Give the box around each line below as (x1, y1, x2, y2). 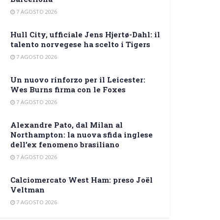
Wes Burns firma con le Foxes (10, 84, 126, 95)
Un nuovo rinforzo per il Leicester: (10, 75, 145, 85)
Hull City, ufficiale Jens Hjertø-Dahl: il (10, 29, 160, 40)
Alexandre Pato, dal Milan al (10, 120, 123, 130)
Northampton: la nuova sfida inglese (10, 130, 153, 140)
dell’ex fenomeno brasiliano (10, 139, 119, 150)
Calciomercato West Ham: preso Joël (10, 175, 153, 185)
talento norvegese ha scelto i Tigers (10, 39, 150, 50)
